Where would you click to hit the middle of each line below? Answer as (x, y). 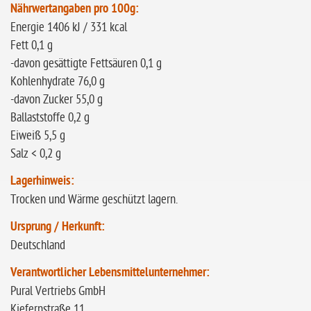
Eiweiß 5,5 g (38, 136)
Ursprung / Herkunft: (58, 227)
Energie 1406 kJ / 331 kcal (69, 27)
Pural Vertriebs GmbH (58, 291)
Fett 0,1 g (32, 45)
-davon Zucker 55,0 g (57, 100)
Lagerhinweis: (42, 182)
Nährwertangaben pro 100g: (75, 9)
